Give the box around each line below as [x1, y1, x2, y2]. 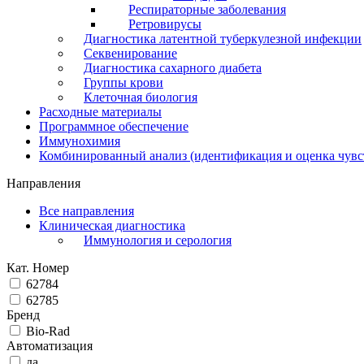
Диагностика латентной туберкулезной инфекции [84, 31, 362, 45]
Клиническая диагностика [39, 218, 185, 232]
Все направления [39, 203, 134, 218]
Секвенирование [84, 45, 177, 60]
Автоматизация [6, 338, 93, 353]
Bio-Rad [26, 323, 70, 338]
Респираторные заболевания [128, 2, 286, 16]
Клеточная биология [84, 89, 197, 104]
